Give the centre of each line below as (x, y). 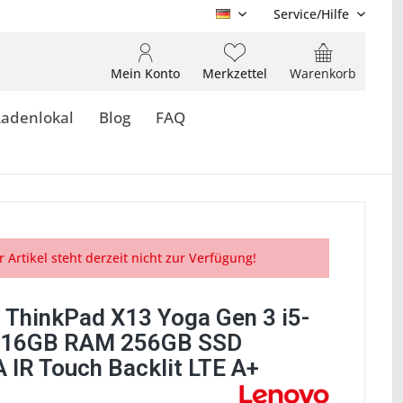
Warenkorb (323, 73)
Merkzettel (235, 73)
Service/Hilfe (311, 14)
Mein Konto (145, 73)
